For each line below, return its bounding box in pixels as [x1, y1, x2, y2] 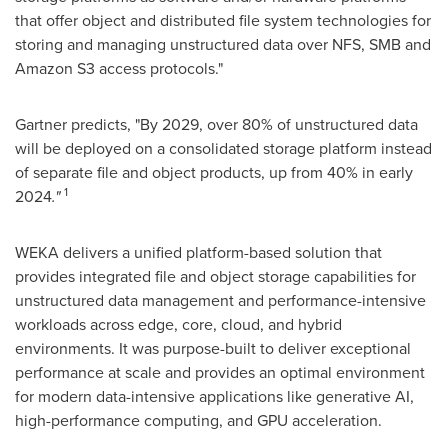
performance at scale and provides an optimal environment [15, 361, 425, 384]
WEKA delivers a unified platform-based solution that [15, 241, 382, 264]
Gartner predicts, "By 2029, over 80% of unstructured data [15, 113, 418, 136]
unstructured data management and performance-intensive [15, 289, 426, 312]
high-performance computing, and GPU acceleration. [15, 409, 382, 432]
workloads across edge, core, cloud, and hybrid [15, 313, 342, 336]
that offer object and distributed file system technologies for [15, 9, 431, 32]
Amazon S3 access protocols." [15, 57, 223, 80]
